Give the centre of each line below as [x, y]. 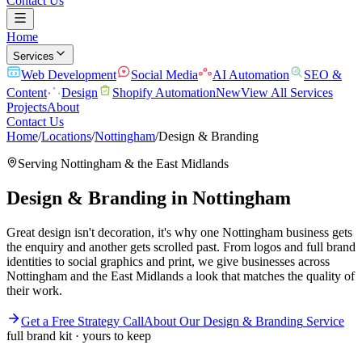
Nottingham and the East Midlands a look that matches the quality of [181, 276]
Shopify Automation [164, 93]
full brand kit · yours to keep [79, 335]
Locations [66, 136]
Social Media [164, 75]
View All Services [287, 93]
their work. [34, 290]
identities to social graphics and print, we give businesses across [168, 261]
